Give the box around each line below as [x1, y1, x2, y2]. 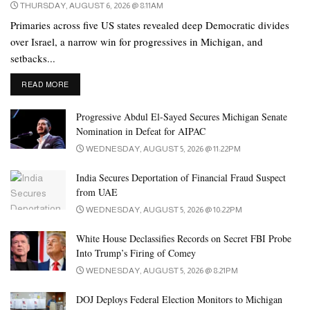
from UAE [76, 185, 118, 199]
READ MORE [21, 80, 69, 89]
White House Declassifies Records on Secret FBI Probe [76, 231, 291, 245]
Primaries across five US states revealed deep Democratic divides [10, 17, 289, 32]
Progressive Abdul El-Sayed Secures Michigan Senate [76, 109, 287, 123]
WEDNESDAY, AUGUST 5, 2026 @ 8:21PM [84, 265, 238, 275]
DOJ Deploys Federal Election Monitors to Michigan [76, 292, 282, 306]
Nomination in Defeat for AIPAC [76, 124, 206, 138]
